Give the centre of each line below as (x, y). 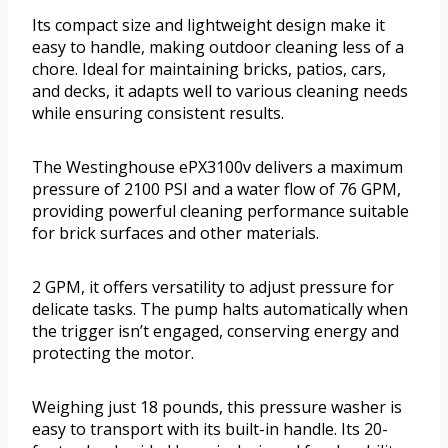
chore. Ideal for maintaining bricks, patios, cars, (209, 69)
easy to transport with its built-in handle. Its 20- (210, 429)
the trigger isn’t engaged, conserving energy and (215, 331)
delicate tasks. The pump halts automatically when (220, 309)
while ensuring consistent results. (158, 113)
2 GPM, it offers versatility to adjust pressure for (213, 287)
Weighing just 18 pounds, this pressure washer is (217, 407)
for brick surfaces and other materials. (175, 233)
